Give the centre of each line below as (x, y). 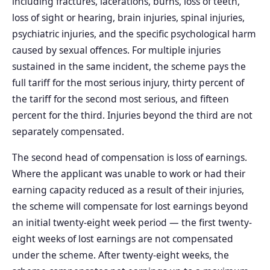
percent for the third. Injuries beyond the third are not (132, 115)
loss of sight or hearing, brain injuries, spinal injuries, (128, 18)
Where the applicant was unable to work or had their (129, 174)
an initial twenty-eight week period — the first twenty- (132, 223)
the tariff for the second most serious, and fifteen (121, 99)
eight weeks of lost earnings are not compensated (123, 239)
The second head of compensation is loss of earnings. (130, 158)
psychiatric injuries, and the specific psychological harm (134, 34)
